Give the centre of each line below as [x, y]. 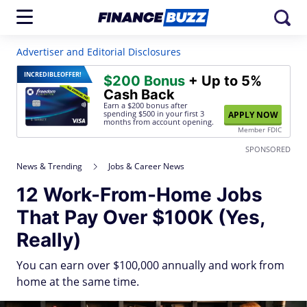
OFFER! [71, 74]
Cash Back [139, 95]
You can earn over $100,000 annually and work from [150, 265]
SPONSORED [268, 149]
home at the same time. [78, 282]
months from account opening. [159, 122]
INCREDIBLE [42, 74]
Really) [49, 240]
